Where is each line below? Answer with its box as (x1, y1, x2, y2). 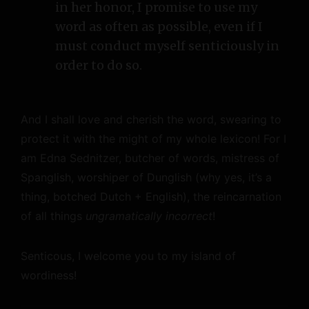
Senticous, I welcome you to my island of (21, 249, 236, 263)
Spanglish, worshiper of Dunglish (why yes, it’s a (21, 170, 272, 184)
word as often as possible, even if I (55, 19, 263, 34)
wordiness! (21, 268, 77, 282)
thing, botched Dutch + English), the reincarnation (21, 190, 281, 203)
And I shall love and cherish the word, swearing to (21, 112, 281, 126)
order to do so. (55, 57, 142, 73)
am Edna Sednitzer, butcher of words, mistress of (21, 151, 279, 165)
